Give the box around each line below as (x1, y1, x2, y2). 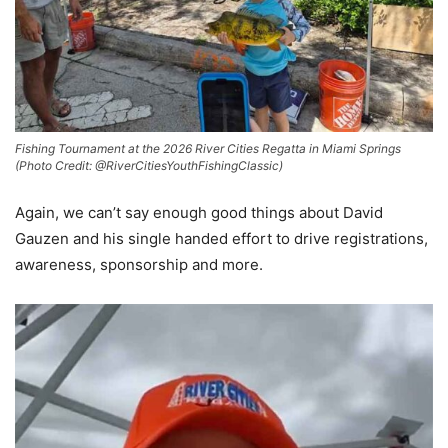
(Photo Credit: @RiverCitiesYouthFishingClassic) (15, 158, 283, 174)
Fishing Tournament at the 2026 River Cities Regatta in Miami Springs (15, 141, 401, 157)
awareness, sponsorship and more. (15, 255, 263, 275)
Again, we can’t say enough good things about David (15, 203, 383, 223)
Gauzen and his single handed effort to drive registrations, (15, 229, 428, 249)
